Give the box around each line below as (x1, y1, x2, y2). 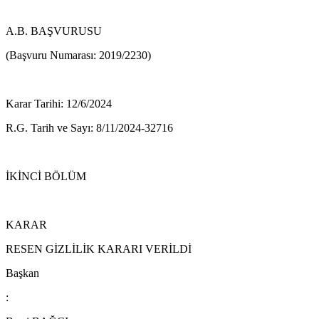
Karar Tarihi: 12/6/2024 (6, 97, 112, 110)
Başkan (6, 266, 39, 279)
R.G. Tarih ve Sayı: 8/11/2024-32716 (6, 121, 173, 134)
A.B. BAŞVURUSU (6, 24, 102, 37)
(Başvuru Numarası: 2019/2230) (6, 48, 151, 61)
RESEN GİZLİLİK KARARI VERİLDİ (6, 242, 192, 255)
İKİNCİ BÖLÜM (6, 169, 86, 182)
